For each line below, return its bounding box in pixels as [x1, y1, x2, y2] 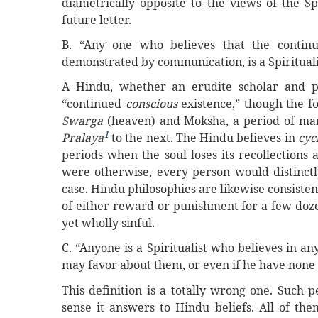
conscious [125, 96, 181, 112]
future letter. [62, 11, 131, 28]
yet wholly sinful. [62, 215, 155, 231]
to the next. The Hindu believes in [111, 130, 298, 146]
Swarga [62, 113, 103, 129]
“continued [62, 96, 126, 112]
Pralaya [62, 130, 104, 146]
